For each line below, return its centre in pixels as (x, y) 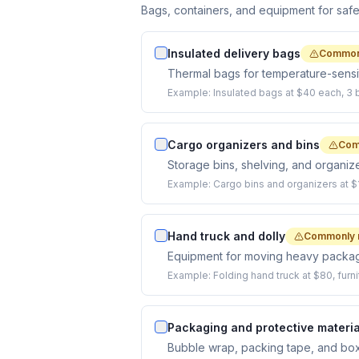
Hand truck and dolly (226, 236)
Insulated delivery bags (234, 53)
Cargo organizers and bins (244, 145)
